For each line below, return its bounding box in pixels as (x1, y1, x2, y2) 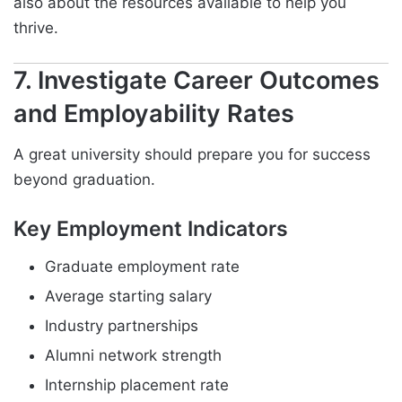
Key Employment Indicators (13, 216, 288, 242)
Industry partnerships (45, 316, 198, 335)
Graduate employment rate (45, 257, 240, 275)
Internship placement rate (45, 375, 229, 394)
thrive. (13, 18, 58, 37)
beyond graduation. (13, 170, 155, 189)
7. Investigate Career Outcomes (13, 65, 380, 95)
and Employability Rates (13, 98, 294, 128)
